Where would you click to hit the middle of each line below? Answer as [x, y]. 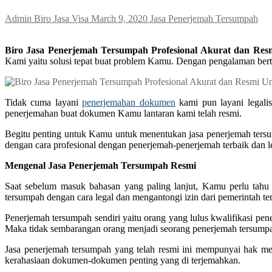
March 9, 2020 [119, 18]
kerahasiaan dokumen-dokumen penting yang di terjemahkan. [123, 260]
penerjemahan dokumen [129, 102]
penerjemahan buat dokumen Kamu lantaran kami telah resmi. [123, 113]
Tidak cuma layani [44, 102]
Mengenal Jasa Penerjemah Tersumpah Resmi [100, 165]
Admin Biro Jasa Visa [47, 18]
